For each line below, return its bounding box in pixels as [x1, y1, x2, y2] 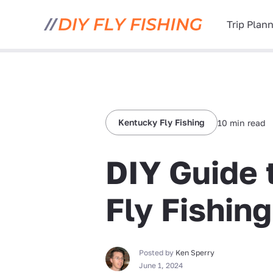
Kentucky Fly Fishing [118, 117, 205, 127]
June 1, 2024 [139, 261, 183, 270]
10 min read [218, 117, 266, 128]
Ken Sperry [175, 248, 215, 257]
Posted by [139, 248, 176, 257]
